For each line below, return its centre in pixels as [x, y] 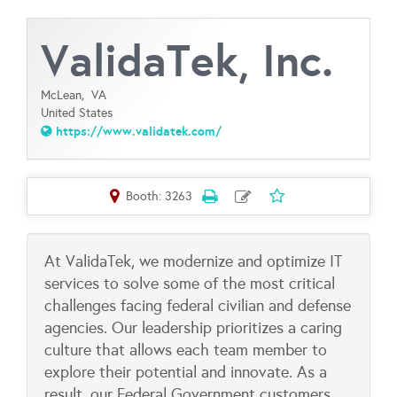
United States [77, 113]
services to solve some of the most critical [190, 284]
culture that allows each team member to [186, 350]
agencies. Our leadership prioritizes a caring [193, 328]
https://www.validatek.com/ [139, 131]
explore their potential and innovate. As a [186, 372]
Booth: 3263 [159, 196]
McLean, [66, 95]
